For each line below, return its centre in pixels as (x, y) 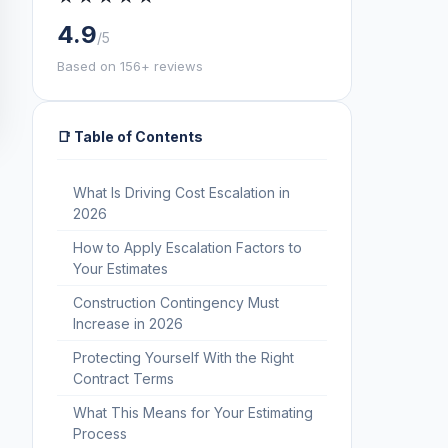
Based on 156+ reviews (130, 65)
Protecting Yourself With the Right (183, 357)
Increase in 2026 (128, 323)
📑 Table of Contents (130, 136)
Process (100, 433)
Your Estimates (120, 268)
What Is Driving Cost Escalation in (181, 192)
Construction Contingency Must (176, 302)
